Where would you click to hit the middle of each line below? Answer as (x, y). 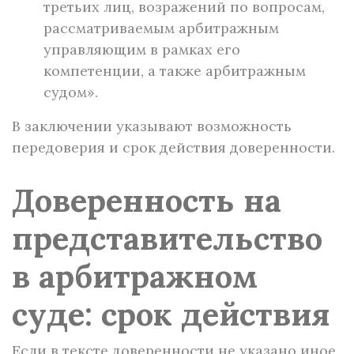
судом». (71, 92)
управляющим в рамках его (142, 49)
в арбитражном (135, 276)
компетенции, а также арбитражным (175, 71)
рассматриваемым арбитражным (161, 28)
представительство (167, 238)
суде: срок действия (171, 314)
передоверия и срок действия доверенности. (173, 147)
